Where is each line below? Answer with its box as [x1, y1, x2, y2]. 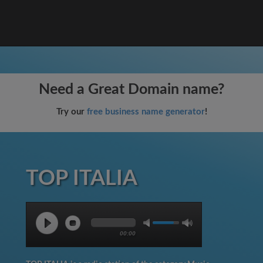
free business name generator [86, 107, 205, 116]
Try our [56, 107, 87, 116]
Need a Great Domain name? [38, 82, 225, 97]
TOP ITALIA [26, 168, 137, 189]
